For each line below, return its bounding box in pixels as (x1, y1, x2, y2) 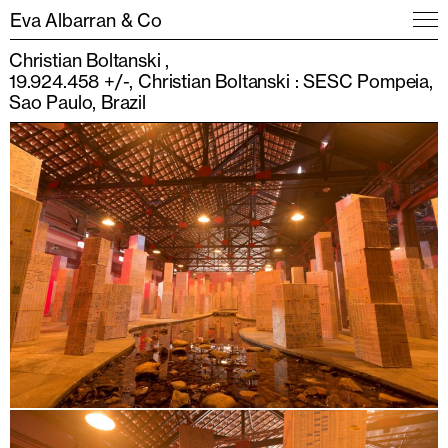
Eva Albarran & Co (10, 9, 162, 31)
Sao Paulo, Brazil (9, 91, 146, 113)
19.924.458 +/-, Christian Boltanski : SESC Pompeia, (9, 70, 433, 92)
